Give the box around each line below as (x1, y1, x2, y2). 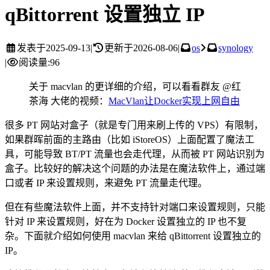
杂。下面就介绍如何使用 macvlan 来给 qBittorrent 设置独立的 (5, 230, 261, 241)
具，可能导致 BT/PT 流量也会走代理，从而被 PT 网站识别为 (5, 148, 265, 159)
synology (218, 42, 253, 53)
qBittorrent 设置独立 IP (5, 4, 205, 26)
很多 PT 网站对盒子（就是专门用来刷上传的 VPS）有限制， (5, 119, 263, 130)
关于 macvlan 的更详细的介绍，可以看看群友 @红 (29, 81, 241, 92)
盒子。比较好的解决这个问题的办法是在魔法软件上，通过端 (5, 163, 265, 174)
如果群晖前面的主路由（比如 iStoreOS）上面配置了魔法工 (5, 134, 254, 145)
